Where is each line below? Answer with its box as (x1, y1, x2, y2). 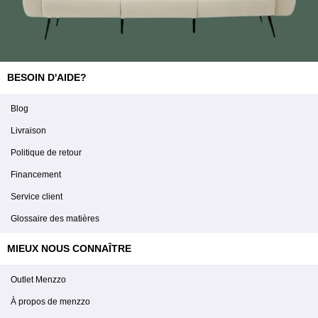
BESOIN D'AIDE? (7, 71, 87, 83)
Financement (11, 169, 61, 180)
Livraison (11, 125, 46, 136)
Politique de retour (11, 147, 82, 158)
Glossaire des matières (11, 213, 99, 224)
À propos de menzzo (11, 296, 90, 307)
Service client (11, 191, 62, 202)
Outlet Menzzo (11, 274, 66, 285)
